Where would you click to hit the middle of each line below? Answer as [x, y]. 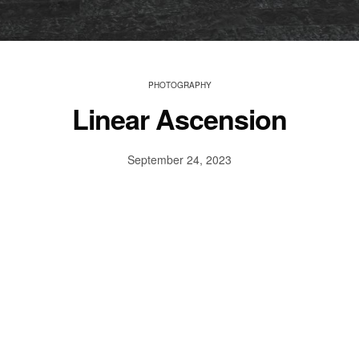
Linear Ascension [179, 118]
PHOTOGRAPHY [179, 85]
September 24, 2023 [179, 159]
